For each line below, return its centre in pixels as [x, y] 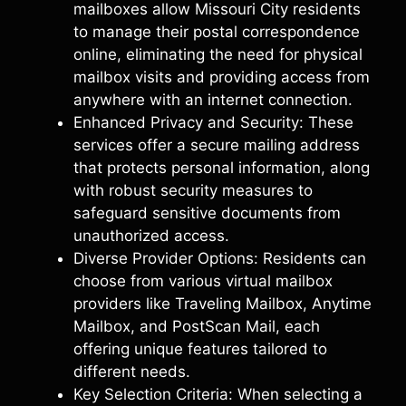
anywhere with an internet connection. [213, 100]
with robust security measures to [193, 190]
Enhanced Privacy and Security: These [213, 122]
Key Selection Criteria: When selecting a [218, 394]
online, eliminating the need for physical [218, 54]
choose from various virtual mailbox [203, 281]
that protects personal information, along [222, 168]
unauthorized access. [151, 236]
